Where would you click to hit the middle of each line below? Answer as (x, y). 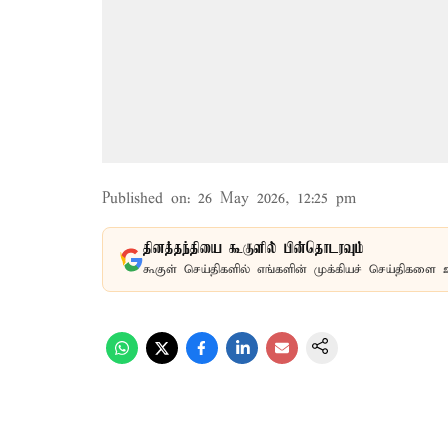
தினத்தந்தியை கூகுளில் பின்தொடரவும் (253, 249)
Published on (144, 199)
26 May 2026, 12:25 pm (277, 199)
